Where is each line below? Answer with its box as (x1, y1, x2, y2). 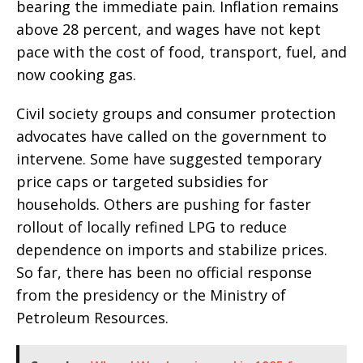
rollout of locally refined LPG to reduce (16, 217, 287, 237)
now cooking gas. (16, 65, 136, 85)
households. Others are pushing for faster (16, 194, 311, 215)
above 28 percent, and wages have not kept (16, 19, 321, 40)
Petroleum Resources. (16, 308, 169, 328)
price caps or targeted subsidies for (16, 172, 268, 192)
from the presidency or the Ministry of (16, 285, 286, 305)
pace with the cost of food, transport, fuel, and (16, 42, 347, 62)
